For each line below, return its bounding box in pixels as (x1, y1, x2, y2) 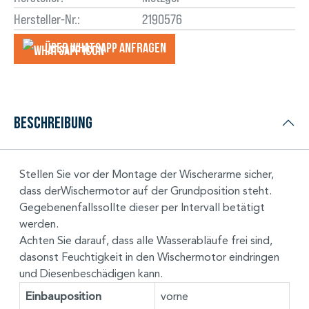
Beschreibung (14, 113, 92, 131)
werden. (19, 217, 59, 230)
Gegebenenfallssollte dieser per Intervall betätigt (19, 200, 265, 214)
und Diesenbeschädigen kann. (19, 266, 163, 280)
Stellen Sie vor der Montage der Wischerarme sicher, (19, 167, 274, 181)
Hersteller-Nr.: (14, 10, 80, 28)
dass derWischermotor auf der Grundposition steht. (19, 183, 272, 197)
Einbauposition (26, 289, 101, 303)
